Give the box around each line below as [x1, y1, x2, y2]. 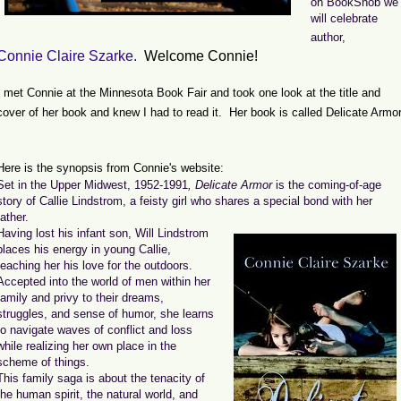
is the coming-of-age [272, 177, 381, 192]
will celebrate [311, 11, 378, 25]
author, [311, 30, 349, 44]
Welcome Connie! [144, 47, 258, 64]
